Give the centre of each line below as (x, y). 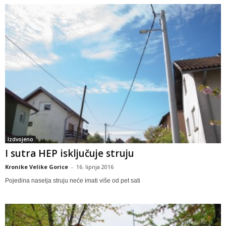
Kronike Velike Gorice (37, 167)
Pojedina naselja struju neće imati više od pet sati (73, 181)
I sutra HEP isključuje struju (70, 154)
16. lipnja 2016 (95, 167)
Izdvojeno (20, 139)
